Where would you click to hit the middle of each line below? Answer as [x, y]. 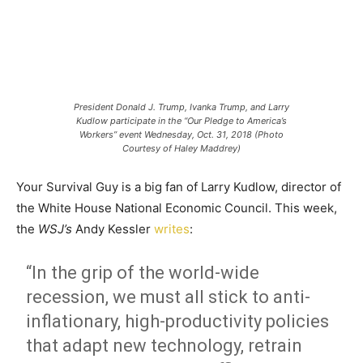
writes [172, 229]
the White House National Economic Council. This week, [177, 208]
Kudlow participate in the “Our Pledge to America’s [181, 121]
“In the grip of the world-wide [143, 273]
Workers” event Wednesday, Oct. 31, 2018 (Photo [181, 135]
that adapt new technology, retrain [164, 346]
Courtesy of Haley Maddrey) [181, 148]
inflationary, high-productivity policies [178, 321]
